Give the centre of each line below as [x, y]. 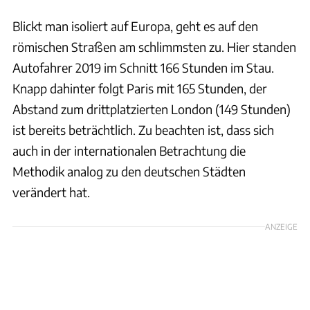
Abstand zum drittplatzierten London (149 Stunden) [152, 109]
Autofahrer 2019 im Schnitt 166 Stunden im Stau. [143, 67]
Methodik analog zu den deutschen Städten [129, 171]
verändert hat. [51, 192]
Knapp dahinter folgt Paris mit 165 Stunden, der [140, 88]
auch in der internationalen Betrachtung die [129, 150]
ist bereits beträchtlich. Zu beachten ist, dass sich [143, 129]
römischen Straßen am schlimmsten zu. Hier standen [154, 46]
